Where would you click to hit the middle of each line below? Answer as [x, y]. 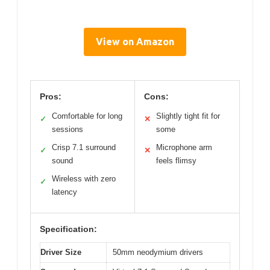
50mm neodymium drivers [158, 253]
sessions [67, 130]
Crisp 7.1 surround [84, 148]
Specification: [68, 229]
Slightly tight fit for [188, 116]
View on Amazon [135, 42]
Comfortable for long [87, 116]
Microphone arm [184, 148]
